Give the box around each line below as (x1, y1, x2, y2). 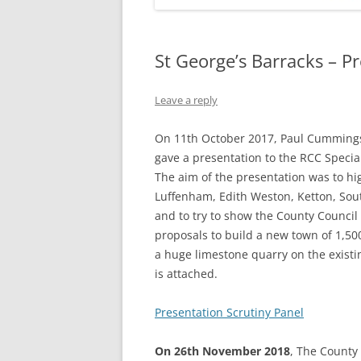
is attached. (155, 266, 218, 281)
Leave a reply (155, 93, 218, 107)
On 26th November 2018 (155, 343, 290, 359)
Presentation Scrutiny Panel (155, 305, 304, 320)
